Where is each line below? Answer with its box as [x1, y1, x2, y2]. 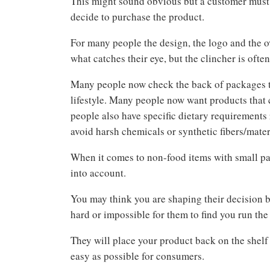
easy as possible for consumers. [71, 248, 208, 263]
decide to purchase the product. [71, 9, 208, 24]
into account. [71, 165, 130, 180]
